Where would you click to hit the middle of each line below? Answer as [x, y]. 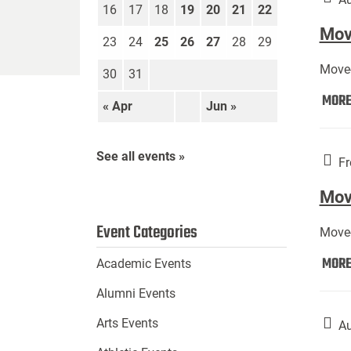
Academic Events [143, 264]
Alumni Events [136, 294]
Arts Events [127, 324]
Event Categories [147, 233]
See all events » [140, 157]
